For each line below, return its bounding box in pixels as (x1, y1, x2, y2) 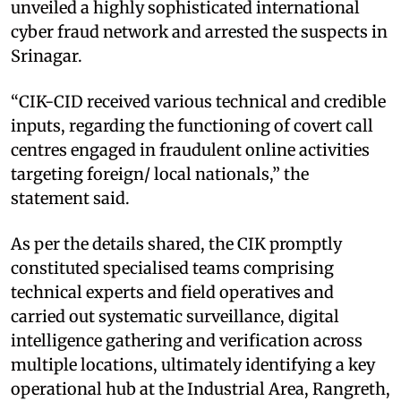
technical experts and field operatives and (11, 281, 334, 303)
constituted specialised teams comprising (11, 257, 334, 278)
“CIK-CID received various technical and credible (11, 90, 386, 112)
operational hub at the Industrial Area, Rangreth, (11, 378, 390, 399)
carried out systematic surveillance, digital (11, 305, 339, 327)
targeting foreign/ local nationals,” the (11, 163, 309, 184)
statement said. (11, 187, 130, 209)
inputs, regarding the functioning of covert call (11, 115, 373, 136)
